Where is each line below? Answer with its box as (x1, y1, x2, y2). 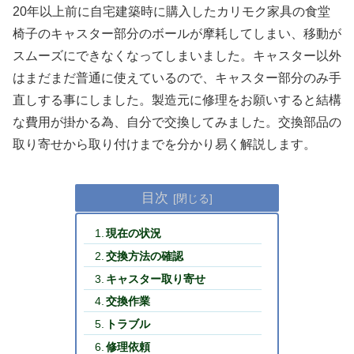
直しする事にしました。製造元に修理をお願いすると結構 (13, 92, 341, 107)
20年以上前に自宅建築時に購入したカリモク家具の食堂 (13, 4, 330, 18)
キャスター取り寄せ (106, 272, 206, 285)
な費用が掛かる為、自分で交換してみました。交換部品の (13, 115, 341, 129)
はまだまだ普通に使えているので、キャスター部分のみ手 (13, 70, 341, 85)
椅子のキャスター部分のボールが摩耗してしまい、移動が (13, 26, 341, 40)
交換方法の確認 (106, 249, 184, 262)
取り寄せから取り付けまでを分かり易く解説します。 (13, 137, 316, 151)
